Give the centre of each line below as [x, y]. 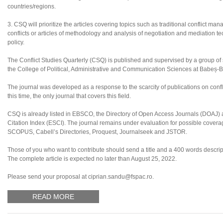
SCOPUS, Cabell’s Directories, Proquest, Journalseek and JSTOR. [97, 132]
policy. [16, 43]
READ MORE [53, 197]
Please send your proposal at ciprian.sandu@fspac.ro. [81, 177]
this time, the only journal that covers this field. [69, 96]
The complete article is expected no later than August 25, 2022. [92, 159]
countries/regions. [32, 7]
